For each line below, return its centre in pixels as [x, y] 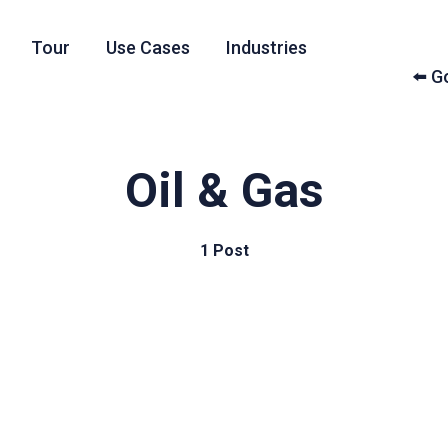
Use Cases [147, 47]
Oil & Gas [224, 190]
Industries [266, 47]
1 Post [224, 250]
